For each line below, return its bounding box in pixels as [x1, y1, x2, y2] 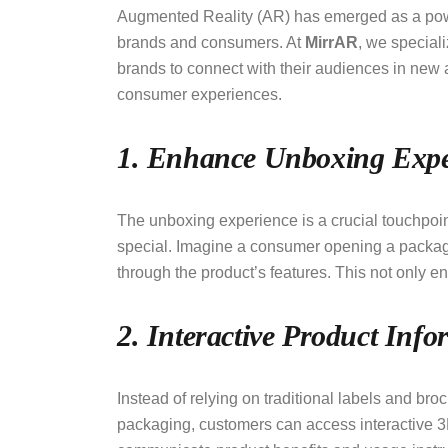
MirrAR [305, 34, 358, 52]
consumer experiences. [117, 86, 286, 104]
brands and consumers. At [117, 34, 305, 52]
